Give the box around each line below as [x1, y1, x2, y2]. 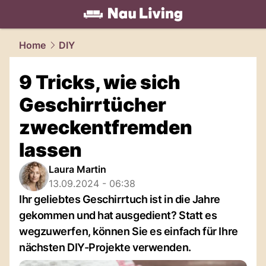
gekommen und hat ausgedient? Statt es [19, 209, 217, 221]
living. [43, 23, 72, 35]
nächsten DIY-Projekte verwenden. [19, 241, 191, 254]
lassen [19, 138, 82, 161]
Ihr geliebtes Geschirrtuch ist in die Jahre [19, 193, 220, 205]
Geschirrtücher [19, 93, 166, 116]
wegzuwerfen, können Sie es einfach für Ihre [19, 225, 238, 237]
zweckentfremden [19, 116, 192, 139]
